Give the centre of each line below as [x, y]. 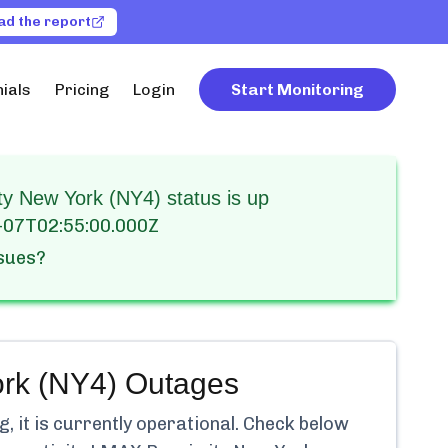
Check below [294, 424]
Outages [177, 383]
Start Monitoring [297, 89]
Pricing [82, 89]
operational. [187, 424]
